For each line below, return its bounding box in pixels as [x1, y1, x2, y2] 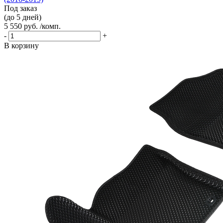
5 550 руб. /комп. [4, 21, 61, 30]
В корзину [4, 41, 39, 50]
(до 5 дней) [4, 12, 41, 21]
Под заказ [4, 3, 37, 12]
